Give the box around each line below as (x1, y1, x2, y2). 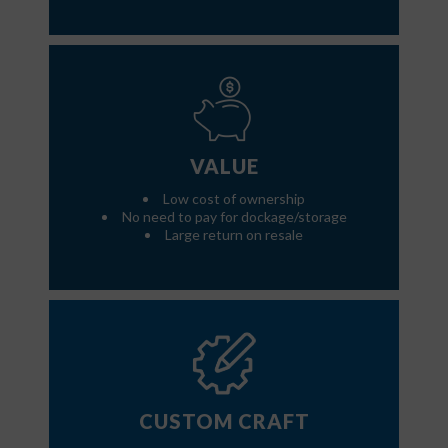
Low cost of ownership (163, 189, 305, 207)
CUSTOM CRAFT (138, 408, 310, 433)
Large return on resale (165, 225, 303, 243)
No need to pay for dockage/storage (121, 207, 347, 225)
